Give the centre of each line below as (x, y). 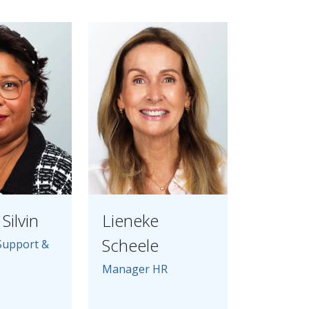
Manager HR (134, 269)
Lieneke (130, 220)
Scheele (130, 245)
